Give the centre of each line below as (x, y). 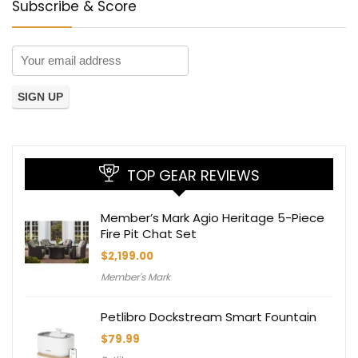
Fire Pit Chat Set (149, 233)
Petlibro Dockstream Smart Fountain (209, 316)
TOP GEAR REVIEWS (193, 175)
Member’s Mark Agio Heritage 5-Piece (213, 217)
